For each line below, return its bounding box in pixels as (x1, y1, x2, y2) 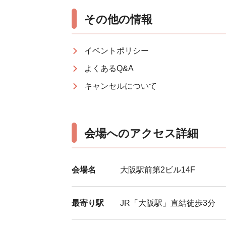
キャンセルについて (84, 82, 157, 90)
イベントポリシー (84, 46, 149, 55)
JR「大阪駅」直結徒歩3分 (120, 199, 215, 207)
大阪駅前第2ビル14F (120, 165, 195, 174)
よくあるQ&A (84, 64, 134, 73)
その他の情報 (84, 13, 152, 26)
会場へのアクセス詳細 (84, 127, 198, 140)
